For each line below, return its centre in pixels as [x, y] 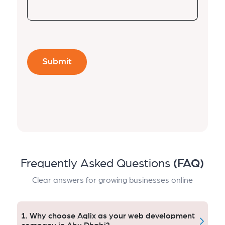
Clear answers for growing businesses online [112, 181]
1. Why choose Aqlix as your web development [108, 216]
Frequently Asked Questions [97, 164]
